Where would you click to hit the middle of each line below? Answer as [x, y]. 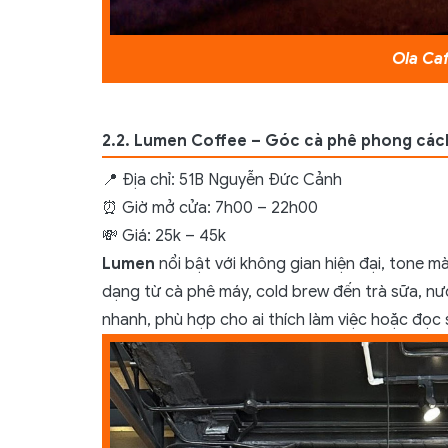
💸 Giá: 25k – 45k [164, 235]
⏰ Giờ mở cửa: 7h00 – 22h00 [212, 207]
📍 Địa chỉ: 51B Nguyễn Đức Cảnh [224, 179]
